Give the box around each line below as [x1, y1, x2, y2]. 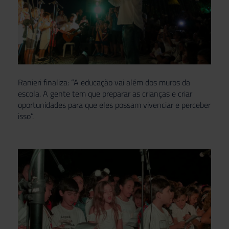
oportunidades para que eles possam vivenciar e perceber [18, 98, 211, 111]
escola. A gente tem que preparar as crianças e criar [18, 87, 192, 100]
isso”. [18, 109, 34, 122]
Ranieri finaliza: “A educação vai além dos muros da [18, 76, 190, 88]
